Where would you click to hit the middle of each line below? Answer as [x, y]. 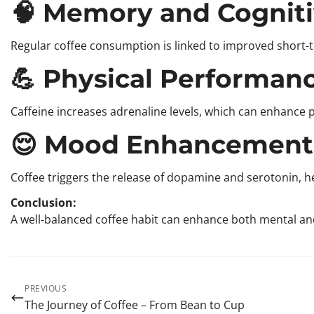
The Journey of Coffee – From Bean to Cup [135, 305]
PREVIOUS [46, 288]
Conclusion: [43, 202]
